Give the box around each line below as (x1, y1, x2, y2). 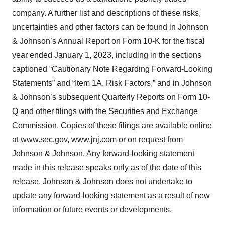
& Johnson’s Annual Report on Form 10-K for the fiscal (12, 37, 205, 45)
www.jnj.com (71, 135, 117, 144)
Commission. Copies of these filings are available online (12, 121, 212, 130)
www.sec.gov (21, 135, 67, 144)
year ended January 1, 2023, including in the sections (12, 51, 201, 59)
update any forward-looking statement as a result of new (12, 191, 210, 200)
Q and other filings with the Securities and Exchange (12, 107, 198, 116)
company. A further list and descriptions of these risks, (12, 9, 201, 17)
